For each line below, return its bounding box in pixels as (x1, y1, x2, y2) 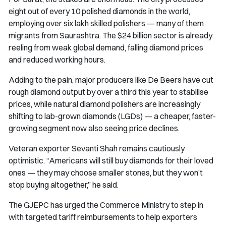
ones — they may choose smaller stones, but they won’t (9, 167, 203, 178)
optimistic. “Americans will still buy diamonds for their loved (9, 155, 213, 165)
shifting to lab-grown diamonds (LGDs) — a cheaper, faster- (9, 110, 216, 121)
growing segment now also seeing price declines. (9, 123, 180, 133)
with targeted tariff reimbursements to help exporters (9, 211, 197, 222)
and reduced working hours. (9, 54, 105, 65)
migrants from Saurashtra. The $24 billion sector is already (9, 30, 212, 40)
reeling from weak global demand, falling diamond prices (9, 42, 203, 52)
